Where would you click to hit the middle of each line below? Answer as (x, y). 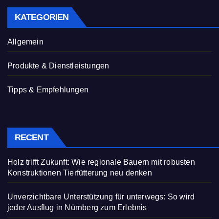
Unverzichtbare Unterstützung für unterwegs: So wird (101, 197)
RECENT (32, 137)
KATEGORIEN (42, 17)
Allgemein (25, 42)
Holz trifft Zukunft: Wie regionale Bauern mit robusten (101, 162)
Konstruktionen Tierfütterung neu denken (80, 173)
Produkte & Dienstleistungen (58, 66)
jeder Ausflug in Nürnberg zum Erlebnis (77, 207)
